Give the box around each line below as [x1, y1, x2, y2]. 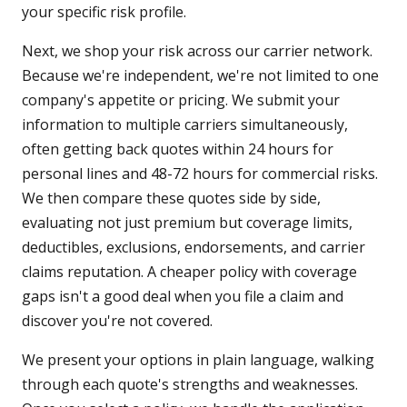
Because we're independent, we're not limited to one [22, 65, 379, 86]
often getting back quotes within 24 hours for [22, 139, 333, 160]
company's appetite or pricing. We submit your [22, 90, 340, 111]
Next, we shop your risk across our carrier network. [22, 41, 372, 62]
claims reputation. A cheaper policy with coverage [22, 262, 357, 283]
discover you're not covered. [22, 311, 213, 332]
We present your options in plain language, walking [22, 350, 374, 371]
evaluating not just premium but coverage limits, [22, 213, 352, 233]
